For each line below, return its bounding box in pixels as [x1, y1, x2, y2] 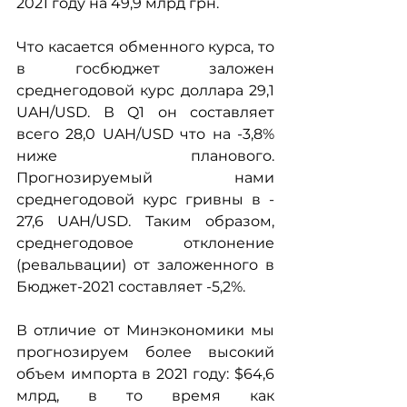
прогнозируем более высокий [16, 343, 274, 361]
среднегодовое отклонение [16, 234, 274, 252]
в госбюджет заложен [16, 60, 274, 77]
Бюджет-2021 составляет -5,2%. [16, 278, 245, 295]
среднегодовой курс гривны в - [16, 191, 274, 208]
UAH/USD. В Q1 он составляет [16, 104, 274, 121]
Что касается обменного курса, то [16, 38, 274, 55]
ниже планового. [16, 147, 274, 164]
